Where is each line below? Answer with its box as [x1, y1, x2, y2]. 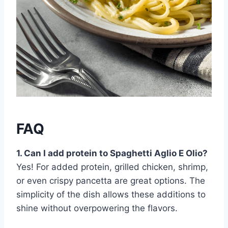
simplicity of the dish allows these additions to [16, 189, 206, 199]
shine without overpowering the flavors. [16, 203, 178, 213]
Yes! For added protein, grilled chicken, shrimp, [16, 161, 208, 172]
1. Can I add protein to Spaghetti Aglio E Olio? [16, 148, 208, 158]
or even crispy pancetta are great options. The [16, 175, 205, 186]
